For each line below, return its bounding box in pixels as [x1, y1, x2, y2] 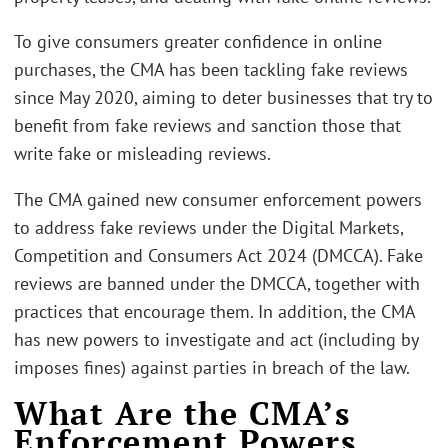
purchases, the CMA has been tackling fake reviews [14, 58, 408, 82]
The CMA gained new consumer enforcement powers [14, 187, 422, 211]
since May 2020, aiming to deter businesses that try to [14, 86, 433, 110]
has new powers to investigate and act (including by [14, 327, 418, 351]
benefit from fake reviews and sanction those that [14, 114, 401, 138]
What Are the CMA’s [14, 392, 350, 435]
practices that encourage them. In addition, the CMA [14, 299, 415, 323]
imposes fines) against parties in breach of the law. [14, 355, 410, 379]
